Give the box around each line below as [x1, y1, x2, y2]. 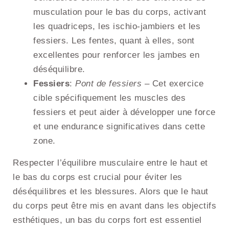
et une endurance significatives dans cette [33, 122, 205, 132]
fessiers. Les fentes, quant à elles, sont [33, 36, 195, 46]
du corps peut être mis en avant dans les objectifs [13, 201, 216, 211]
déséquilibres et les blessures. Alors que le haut [13, 187, 209, 197]
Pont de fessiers [75, 79, 142, 89]
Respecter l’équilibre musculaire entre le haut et [13, 158, 208, 168]
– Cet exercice [142, 79, 204, 89]
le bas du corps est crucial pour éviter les [13, 172, 182, 182]
